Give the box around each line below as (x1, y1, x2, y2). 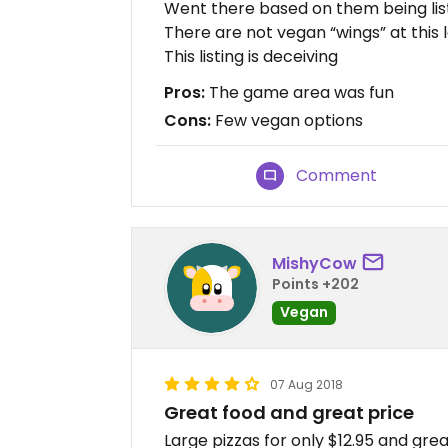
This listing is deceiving (164, 45, 338, 68)
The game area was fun (205, 81, 394, 104)
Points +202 (272, 273, 359, 294)
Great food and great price (164, 400, 414, 425)
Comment (296, 164, 378, 187)
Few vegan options (211, 109, 363, 132)
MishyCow (272, 251, 357, 275)
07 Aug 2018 (270, 376, 343, 393)
